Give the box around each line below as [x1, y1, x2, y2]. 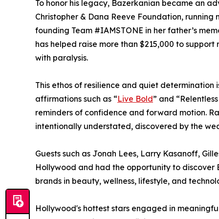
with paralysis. [35, 53, 88, 63]
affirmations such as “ [35, 94, 117, 104]
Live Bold [117, 94, 153, 104]
